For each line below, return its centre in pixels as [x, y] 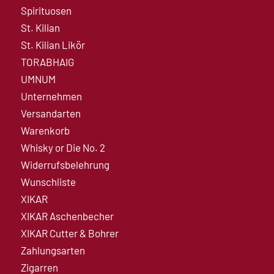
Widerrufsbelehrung [65, 164]
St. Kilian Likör [53, 44]
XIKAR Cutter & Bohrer [69, 233]
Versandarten [50, 113]
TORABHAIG [47, 61]
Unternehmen [51, 96]
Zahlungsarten [53, 250]
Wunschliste [48, 181]
